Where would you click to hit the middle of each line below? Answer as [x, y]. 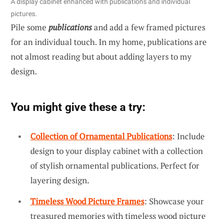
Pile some [30, 27]
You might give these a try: [78, 107]
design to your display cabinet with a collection [117, 151]
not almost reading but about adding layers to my [101, 56]
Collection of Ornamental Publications [101, 136]
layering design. [60, 180]
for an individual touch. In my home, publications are [109, 42]
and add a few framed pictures [149, 27]
